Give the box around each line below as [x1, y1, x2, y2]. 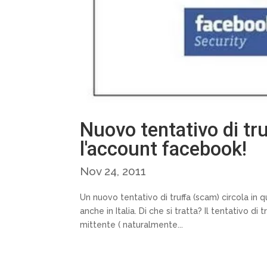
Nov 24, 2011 [80, 164, 147, 178]
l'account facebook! [80, 137, 247, 161]
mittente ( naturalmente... [80, 220, 184, 230]
